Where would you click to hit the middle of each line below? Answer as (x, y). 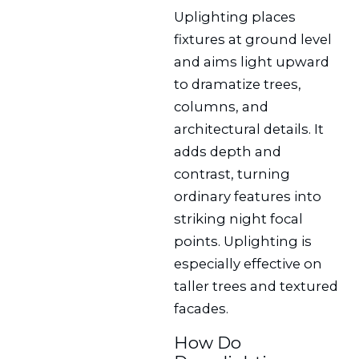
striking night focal (239, 218)
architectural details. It (249, 129)
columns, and (222, 106)
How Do (208, 342)
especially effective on (248, 263)
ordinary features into (248, 196)
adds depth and (228, 151)
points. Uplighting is (243, 241)
